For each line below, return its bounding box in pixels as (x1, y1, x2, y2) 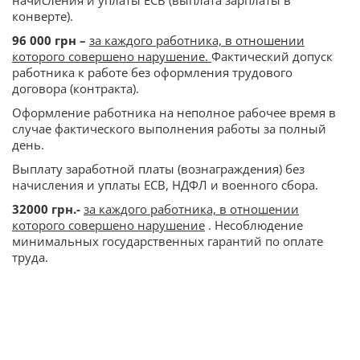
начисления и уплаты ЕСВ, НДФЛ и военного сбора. (12, 177, 318, 194)
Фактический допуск (211, 48, 333, 65)
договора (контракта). (12, 80, 139, 97)
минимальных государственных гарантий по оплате (12, 233, 323, 250)
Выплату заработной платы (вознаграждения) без (12, 161, 305, 178)
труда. (12, 249, 48, 266)
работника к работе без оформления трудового (12, 64, 292, 81)
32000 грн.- (12, 201, 84, 218)
